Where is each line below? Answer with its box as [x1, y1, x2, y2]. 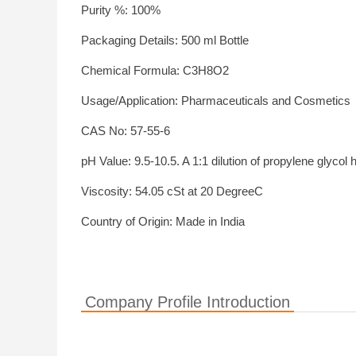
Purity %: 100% [81, 3, 161, 17]
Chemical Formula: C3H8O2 [81, 64, 229, 77]
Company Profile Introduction [85, 293, 290, 311]
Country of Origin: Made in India [81, 215, 245, 228]
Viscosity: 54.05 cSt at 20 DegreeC [81, 184, 263, 198]
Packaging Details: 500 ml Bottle [81, 33, 249, 47]
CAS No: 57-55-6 [81, 124, 170, 137]
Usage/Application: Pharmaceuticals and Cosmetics [81, 94, 350, 107]
